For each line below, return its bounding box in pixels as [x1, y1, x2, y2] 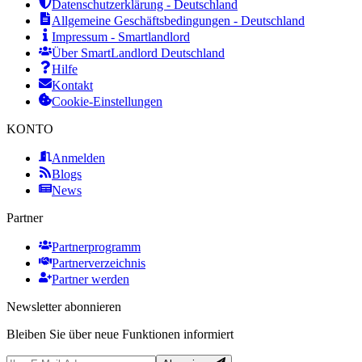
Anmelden [52, 151, 105, 166]
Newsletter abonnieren [6, 300, 121, 314]
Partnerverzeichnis [52, 256, 145, 271]
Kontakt [52, 78, 93, 93]
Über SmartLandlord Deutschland [52, 46, 225, 61]
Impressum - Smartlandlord [52, 30, 190, 44]
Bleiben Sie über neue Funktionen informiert [6, 327, 234, 342]
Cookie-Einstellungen [52, 95, 162, 109]
